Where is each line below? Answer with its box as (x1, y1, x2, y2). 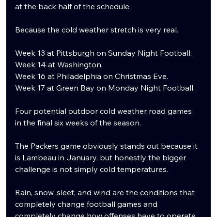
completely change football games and (15, 199, 160, 209)
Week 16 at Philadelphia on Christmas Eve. (15, 71, 169, 81)
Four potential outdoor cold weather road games (15, 106, 194, 116)
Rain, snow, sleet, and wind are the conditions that (15, 187, 197, 197)
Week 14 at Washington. (15, 59, 103, 69)
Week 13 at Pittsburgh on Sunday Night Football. (15, 47, 192, 58)
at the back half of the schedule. (15, 1, 131, 11)
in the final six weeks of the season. (15, 117, 141, 127)
